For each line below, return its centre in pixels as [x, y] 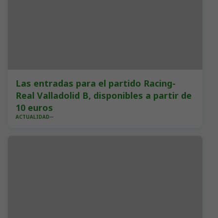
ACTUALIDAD [33, 117]
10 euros [34, 108]
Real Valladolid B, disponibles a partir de [104, 95]
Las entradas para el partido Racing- [96, 83]
